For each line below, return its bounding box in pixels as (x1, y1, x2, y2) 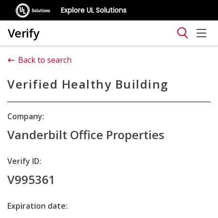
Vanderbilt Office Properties (7, 127, 164, 143)
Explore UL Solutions (61, 5, 127, 15)
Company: (7, 111, 44, 122)
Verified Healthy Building (7, 76, 168, 92)
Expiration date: (7, 200, 68, 211)
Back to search (18, 54, 72, 65)
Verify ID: (7, 156, 41, 166)
